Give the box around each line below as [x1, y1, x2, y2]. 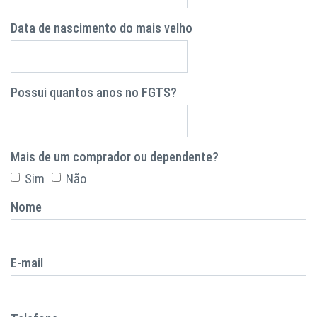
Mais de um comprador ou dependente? [11, 149, 219, 164]
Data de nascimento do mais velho [11, 21, 192, 35]
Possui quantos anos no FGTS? [11, 85, 177, 100]
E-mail [11, 255, 43, 271]
